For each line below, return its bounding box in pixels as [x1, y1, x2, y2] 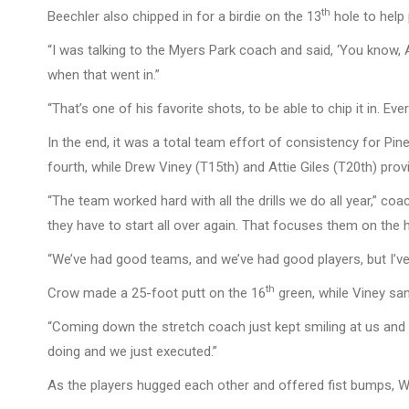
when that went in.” [47, 67, 160, 83]
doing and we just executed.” [47, 343, 217, 360]
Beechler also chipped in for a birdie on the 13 [47, 8, 321, 25]
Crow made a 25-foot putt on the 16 [47, 285, 266, 301]
